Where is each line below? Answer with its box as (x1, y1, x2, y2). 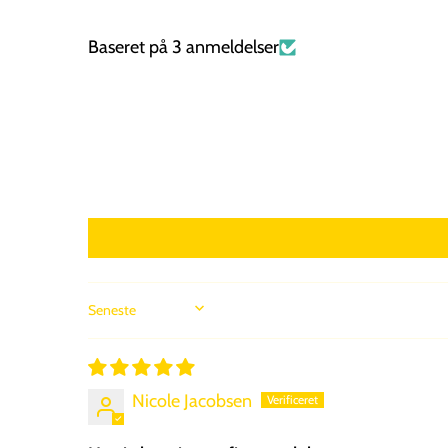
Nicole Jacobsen (132, 390, 252, 413)
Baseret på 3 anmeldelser (88, 36, 279, 59)
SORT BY (87, 310, 174, 329)
